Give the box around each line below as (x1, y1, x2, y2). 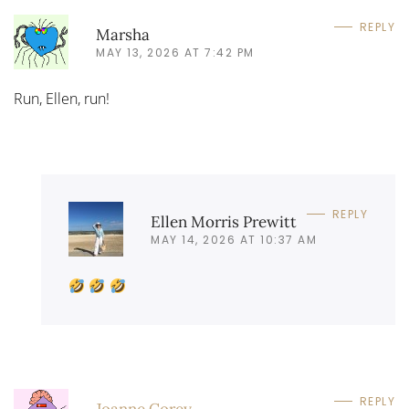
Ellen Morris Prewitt (151, 211, 297, 232)
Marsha (96, 24, 150, 45)
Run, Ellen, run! (14, 89, 110, 109)
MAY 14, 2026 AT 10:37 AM (151, 231, 317, 247)
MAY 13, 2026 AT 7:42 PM (96, 44, 255, 60)
